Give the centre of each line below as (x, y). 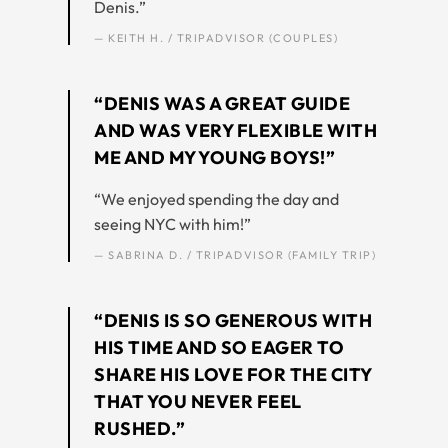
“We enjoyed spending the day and (216, 198)
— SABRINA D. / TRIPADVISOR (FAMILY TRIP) (235, 254)
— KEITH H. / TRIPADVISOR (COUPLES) (216, 37)
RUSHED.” (139, 428)
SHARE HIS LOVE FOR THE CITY (233, 374)
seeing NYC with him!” (172, 223)
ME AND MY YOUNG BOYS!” (214, 157)
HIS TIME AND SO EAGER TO (219, 347)
